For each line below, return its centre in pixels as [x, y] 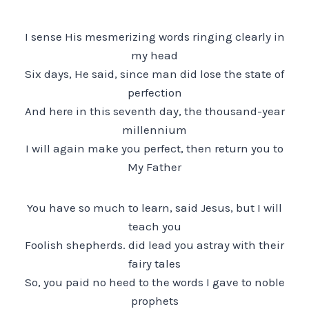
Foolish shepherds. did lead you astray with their [154, 245]
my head [154, 55]
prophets [154, 300]
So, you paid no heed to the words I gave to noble [154, 282]
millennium [154, 129]
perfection [154, 92]
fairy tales [154, 263]
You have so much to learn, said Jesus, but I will [154, 207]
